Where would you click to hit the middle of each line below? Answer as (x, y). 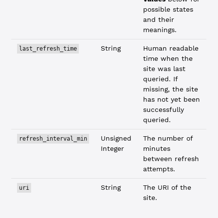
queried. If (161, 79)
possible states (168, 9)
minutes (157, 148)
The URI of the (167, 187)
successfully (164, 109)
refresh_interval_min (53, 139)
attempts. (159, 169)
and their (159, 19)
